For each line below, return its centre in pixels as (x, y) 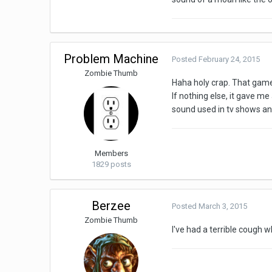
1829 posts (111, 165)
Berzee (111, 206)
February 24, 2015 (229, 59)
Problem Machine (111, 59)
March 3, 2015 (223, 206)
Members (111, 154)
